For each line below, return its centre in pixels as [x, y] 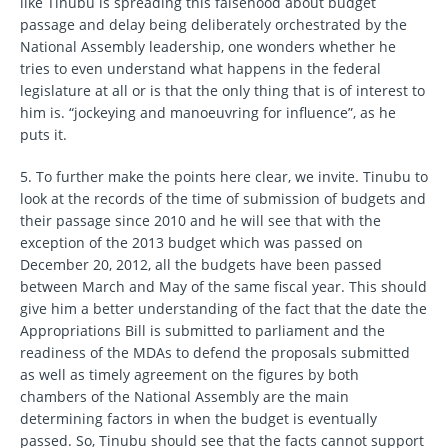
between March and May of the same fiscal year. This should [223, 287]
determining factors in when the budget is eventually [198, 419]
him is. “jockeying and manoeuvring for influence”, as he [208, 113]
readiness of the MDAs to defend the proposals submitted [215, 353]
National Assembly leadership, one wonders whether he [208, 47]
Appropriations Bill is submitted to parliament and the [202, 331]
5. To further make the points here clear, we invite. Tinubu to [224, 177]
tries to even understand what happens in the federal [200, 69]
